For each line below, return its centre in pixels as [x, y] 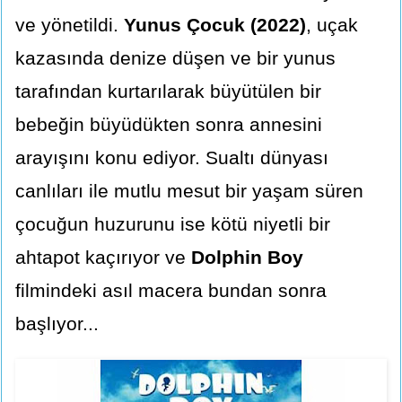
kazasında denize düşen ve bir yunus [175, 58]
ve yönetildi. [70, 25]
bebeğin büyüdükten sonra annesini [169, 125]
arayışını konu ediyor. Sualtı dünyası [172, 158]
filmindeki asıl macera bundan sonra [171, 291]
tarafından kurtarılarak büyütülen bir [168, 92]
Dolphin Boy [247, 258]
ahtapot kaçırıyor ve [103, 258]
